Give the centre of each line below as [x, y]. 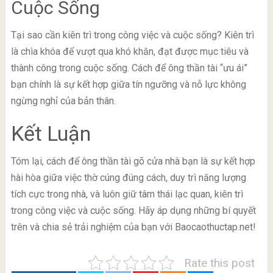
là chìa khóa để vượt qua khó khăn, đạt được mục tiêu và [129, 51]
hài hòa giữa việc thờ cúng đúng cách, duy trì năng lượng [128, 177]
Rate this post [220, 263]
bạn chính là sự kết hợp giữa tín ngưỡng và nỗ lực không [128, 84]
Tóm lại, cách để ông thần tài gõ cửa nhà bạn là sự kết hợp [133, 161]
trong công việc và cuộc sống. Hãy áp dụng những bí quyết [133, 210]
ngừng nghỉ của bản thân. [63, 101]
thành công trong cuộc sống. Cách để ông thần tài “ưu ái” [129, 68]
